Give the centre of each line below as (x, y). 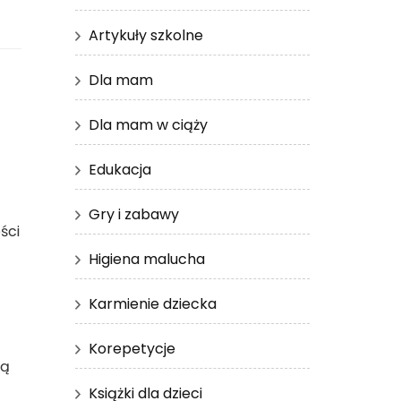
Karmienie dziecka (152, 303)
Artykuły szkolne (145, 35)
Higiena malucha (146, 259)
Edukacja (119, 169)
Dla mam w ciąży (148, 124)
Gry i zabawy (133, 214)
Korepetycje (132, 348)
